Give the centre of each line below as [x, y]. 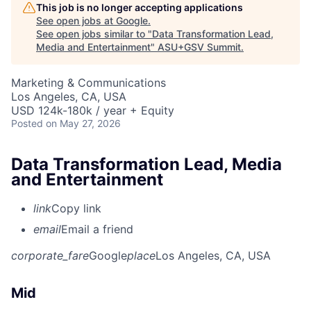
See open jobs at [76, 20]
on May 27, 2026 [83, 123]
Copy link [76, 209]
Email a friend [97, 229]
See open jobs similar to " [94, 33]
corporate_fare [50, 256]
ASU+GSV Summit [199, 47]
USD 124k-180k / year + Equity [93, 110]
